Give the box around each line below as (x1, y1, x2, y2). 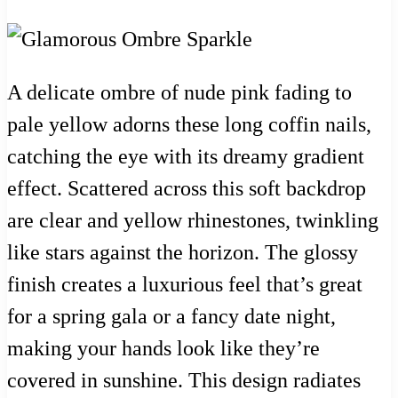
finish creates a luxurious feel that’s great (7, 273, 362, 297)
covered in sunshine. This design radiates (7, 369, 361, 393)
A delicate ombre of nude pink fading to (7, 81, 352, 105)
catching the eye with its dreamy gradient (7, 145, 364, 169)
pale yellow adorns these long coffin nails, (7, 113, 371, 137)
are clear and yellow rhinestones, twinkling (7, 209, 378, 233)
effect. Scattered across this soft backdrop (7, 177, 366, 201)
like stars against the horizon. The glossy (7, 241, 358, 265)
